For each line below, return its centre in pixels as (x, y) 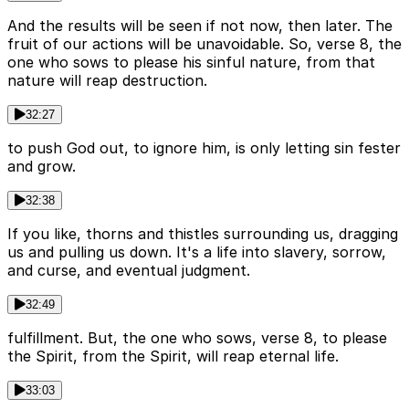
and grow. (42, 166)
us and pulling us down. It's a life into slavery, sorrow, (197, 252)
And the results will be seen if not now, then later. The (200, 25)
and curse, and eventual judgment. (129, 270)
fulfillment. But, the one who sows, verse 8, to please (197, 337)
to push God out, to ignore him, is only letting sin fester (204, 147)
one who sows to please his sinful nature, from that (191, 62)
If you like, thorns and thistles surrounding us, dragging (203, 233)
